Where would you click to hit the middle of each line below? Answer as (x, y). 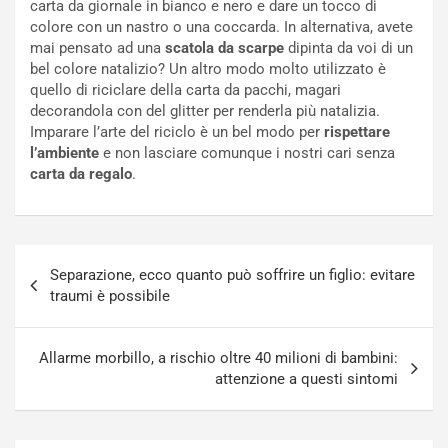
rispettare (357, 132)
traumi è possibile (110, 296)
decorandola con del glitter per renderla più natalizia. (205, 111)
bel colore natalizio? (99, 69)
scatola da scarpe (224, 48)
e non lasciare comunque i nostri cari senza (247, 153)
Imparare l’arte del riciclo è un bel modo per (177, 132)
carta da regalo (81, 174)
